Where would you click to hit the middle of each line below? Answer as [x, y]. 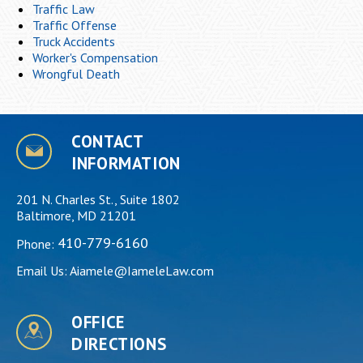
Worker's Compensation [95, 57]
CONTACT [108, 141]
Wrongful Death [76, 73]
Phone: [37, 243]
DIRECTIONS [119, 344]
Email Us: [43, 270]
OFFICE [98, 322]
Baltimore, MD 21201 [76, 215]
